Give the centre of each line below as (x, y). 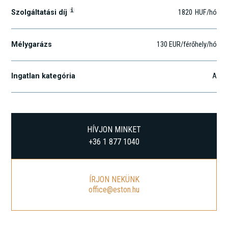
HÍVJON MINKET (114, 130)
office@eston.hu (114, 190)
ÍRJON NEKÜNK (114, 180)
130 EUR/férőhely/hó (187, 44)
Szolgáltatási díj (40, 13)
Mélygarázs (32, 44)
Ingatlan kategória (44, 76)
